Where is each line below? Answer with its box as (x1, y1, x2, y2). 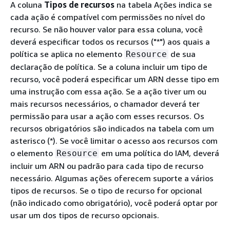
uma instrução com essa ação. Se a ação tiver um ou (10, 86, 206, 97)
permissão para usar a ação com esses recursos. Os (10, 110, 204, 121)
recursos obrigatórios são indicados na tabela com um (10, 123, 214, 133)
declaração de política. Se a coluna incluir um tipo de (10, 61, 207, 72)
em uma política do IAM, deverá (99, 147, 219, 158)
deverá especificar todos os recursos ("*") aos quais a (10, 36, 210, 47)
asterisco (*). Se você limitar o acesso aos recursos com (10, 135, 218, 146)
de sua (168, 48, 196, 59)
